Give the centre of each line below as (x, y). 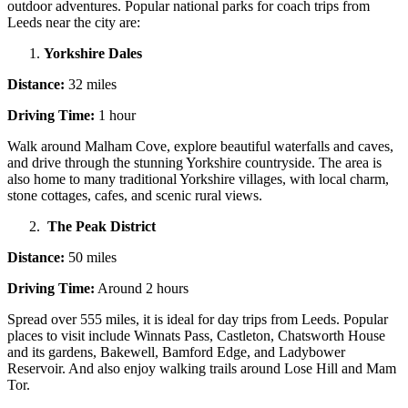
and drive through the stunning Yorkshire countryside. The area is (194, 162)
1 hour (117, 115)
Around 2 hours (142, 288)
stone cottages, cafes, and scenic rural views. (135, 195)
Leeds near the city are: (74, 22)
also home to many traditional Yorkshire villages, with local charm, (198, 178)
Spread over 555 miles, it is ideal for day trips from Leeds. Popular (198, 319)
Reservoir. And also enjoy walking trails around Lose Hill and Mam (202, 368)
